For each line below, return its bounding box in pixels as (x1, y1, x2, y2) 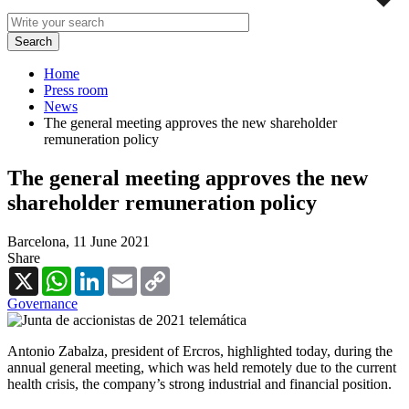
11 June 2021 (73, 233, 150, 249)
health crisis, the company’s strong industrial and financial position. (7, 375, 392, 392)
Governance (7, 295, 78, 311)
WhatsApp (71, 265, 133, 281)
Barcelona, (7, 233, 73, 249)
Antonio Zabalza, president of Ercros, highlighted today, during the (7, 342, 393, 359)
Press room (44, 81, 108, 98)
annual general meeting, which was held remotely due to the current (7, 359, 396, 375)
